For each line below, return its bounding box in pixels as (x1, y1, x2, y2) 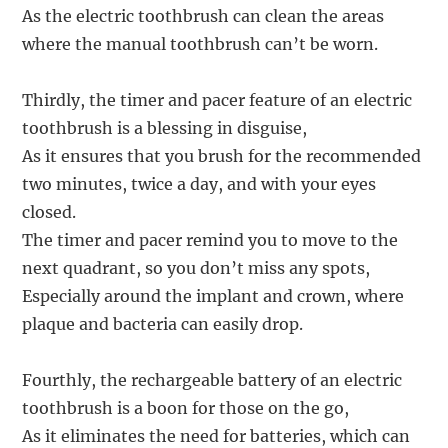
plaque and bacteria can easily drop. (22, 313, 304, 334)
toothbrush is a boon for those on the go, (22, 397, 350, 418)
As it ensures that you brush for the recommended (22, 145, 422, 166)
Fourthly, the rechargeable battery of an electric (22, 369, 403, 390)
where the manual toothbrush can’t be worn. (22, 33, 379, 54)
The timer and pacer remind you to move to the (22, 229, 399, 250)
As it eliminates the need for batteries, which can (22, 425, 411, 446)
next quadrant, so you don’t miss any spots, (22, 257, 371, 278)
